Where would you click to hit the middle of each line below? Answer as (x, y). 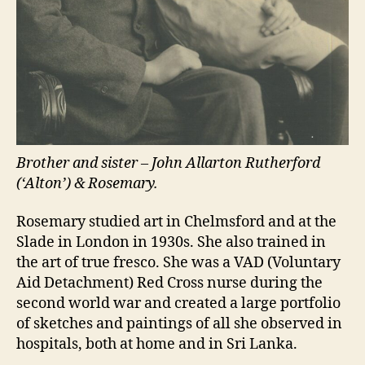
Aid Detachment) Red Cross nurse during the (169, 284)
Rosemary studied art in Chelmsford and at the (176, 222)
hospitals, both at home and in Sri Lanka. (157, 345)
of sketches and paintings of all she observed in (179, 324)
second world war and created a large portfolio (178, 304)
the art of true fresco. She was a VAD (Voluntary (178, 263)
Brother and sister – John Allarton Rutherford (168, 163)
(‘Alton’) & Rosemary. (87, 183)
